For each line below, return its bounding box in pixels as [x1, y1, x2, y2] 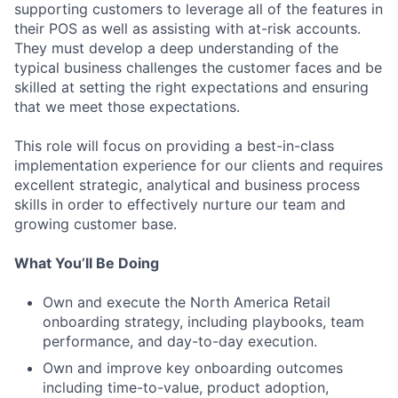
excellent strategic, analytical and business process [14, 176, 360, 195]
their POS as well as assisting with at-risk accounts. [14, 20, 361, 38]
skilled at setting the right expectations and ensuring [14, 78, 369, 97]
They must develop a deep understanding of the [14, 39, 338, 58]
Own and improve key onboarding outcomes [43, 359, 343, 378]
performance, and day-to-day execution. [43, 332, 317, 351]
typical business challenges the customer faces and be [14, 59, 382, 77]
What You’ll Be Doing [14, 254, 159, 273]
